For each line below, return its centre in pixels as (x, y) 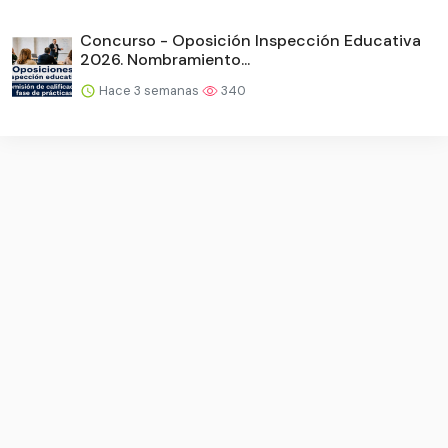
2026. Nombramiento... (165, 59)
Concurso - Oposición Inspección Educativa (250, 40)
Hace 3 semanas (149, 90)
